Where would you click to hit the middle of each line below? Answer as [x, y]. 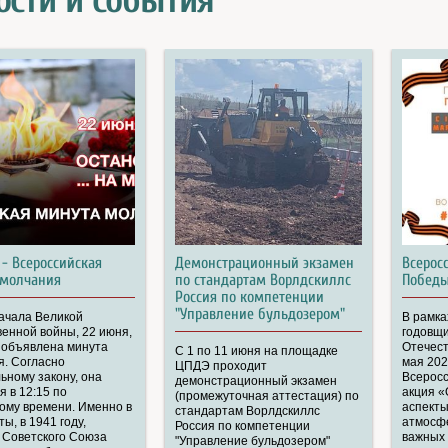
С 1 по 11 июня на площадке [257, 350]
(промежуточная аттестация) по [267, 395]
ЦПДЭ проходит [221, 365]
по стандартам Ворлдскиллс [263, 279]
